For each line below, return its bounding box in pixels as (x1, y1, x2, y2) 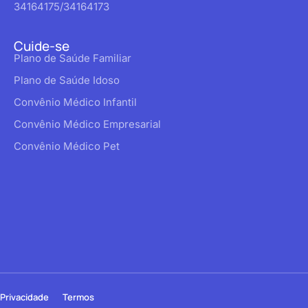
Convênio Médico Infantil (14, 95, 137, 109)
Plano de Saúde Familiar (14, 51, 131, 65)
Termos (63, 290, 94, 303)
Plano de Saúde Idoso (14, 73, 120, 87)
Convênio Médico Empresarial (14, 117, 161, 131)
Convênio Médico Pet (14, 139, 120, 153)
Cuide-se (14, 36, 69, 55)
